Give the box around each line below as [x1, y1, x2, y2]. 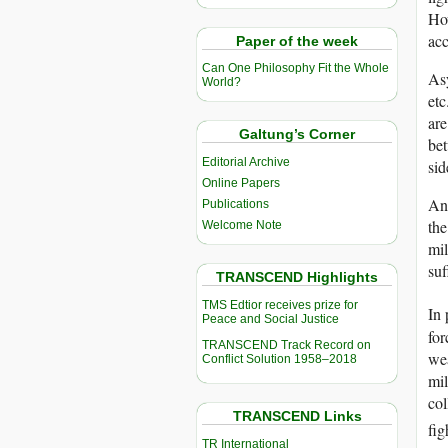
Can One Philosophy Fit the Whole [202, 61, 389, 76]
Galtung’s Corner [239, 126, 355, 143]
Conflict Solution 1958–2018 [202, 352, 357, 367]
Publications [202, 197, 269, 212]
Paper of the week [236, 32, 358, 49]
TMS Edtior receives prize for [202, 298, 358, 313]
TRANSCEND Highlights [216, 269, 378, 286]
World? [202, 75, 241, 90]
